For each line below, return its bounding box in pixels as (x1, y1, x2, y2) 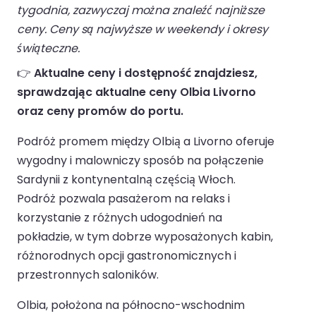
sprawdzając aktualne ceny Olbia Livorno (17, 84, 256, 101)
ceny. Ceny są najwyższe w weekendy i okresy (17, 21, 268, 38)
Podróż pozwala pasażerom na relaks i (17, 190, 230, 207)
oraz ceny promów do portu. (17, 103, 183, 120)
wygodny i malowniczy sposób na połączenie (17, 152, 264, 169)
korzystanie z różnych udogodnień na (17, 209, 222, 226)
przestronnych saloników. (17, 267, 159, 284)
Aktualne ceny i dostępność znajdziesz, (34, 65, 257, 82)
